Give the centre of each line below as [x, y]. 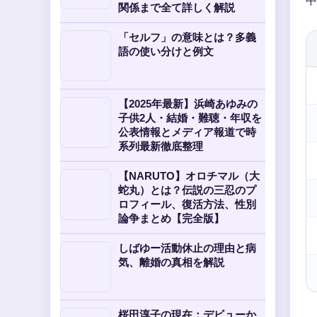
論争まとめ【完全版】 [171, 218]
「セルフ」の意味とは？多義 [187, 37]
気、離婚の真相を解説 [171, 262]
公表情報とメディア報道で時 [187, 132]
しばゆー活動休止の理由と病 [187, 248]
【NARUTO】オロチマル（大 [189, 176]
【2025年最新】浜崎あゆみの [188, 104]
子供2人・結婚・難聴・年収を [190, 118]
